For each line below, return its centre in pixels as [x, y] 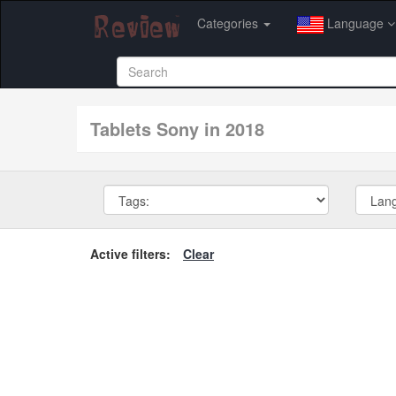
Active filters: [130, 253]
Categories [229, 23]
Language [355, 23]
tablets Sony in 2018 [182, 128]
